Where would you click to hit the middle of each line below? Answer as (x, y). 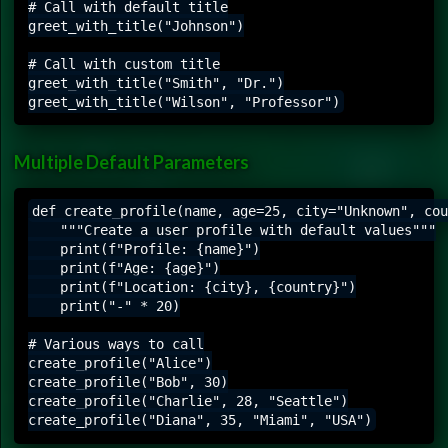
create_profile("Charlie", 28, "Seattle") (188, 400)
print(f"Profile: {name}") (144, 248)
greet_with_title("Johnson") (136, 25)
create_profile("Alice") (120, 362)
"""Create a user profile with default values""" (232, 229)
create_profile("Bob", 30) (128, 381)
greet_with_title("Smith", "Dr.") (156, 82)
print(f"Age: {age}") (124, 267)
